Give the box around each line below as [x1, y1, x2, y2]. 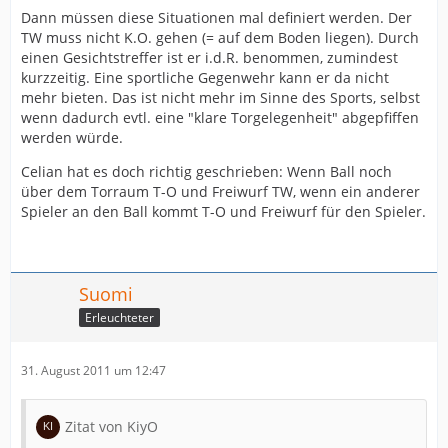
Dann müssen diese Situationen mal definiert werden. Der [21, 8, 412, 27]
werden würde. [21, 128, 123, 147]
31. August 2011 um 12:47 [21, 362, 166, 379]
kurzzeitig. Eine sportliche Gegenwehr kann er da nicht [21, 68, 389, 87]
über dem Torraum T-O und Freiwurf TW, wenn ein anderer [21, 182, 420, 201]
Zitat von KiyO [65, 417, 158, 436]
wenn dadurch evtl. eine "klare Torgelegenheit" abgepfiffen [21, 108, 419, 127]
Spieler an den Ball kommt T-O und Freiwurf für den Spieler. [21, 202, 426, 221]
